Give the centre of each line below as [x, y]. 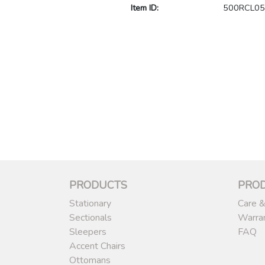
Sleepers [88, 232]
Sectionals [91, 218]
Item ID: [144, 8]
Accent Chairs [97, 246]
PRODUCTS [98, 185]
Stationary [90, 204]
